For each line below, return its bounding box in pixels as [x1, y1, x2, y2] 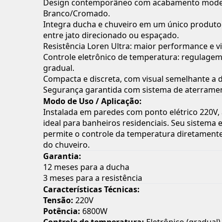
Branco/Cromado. [43, 8, 110, 19]
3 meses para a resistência [43, 172, 142, 184]
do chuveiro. [43, 139, 90, 151]
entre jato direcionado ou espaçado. [43, 30, 179, 41]
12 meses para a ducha [43, 162, 129, 173]
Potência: [43, 206, 80, 217]
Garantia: [43, 151, 81, 162]
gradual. [43, 62, 74, 74]
